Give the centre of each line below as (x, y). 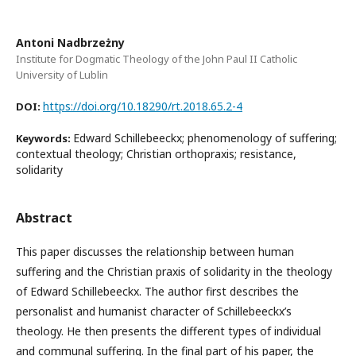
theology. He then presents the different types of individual (168, 331)
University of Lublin (62, 75)
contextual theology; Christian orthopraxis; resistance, (156, 154)
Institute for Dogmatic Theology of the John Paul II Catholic (157, 59)
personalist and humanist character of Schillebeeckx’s (154, 311)
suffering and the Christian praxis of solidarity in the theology (174, 271)
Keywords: (44, 138)
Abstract (44, 218)
